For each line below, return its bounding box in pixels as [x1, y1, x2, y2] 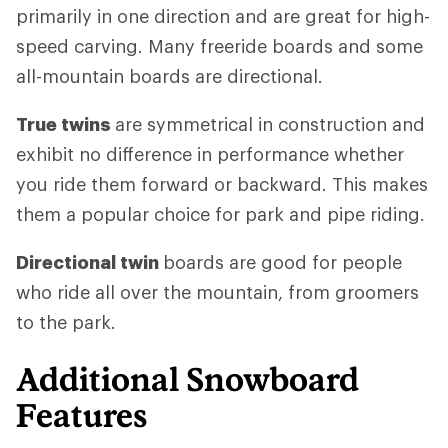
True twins [16, 113, 115, 136]
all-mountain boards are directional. [16, 65, 323, 88]
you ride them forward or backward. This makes [16, 173, 428, 196]
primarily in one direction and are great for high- [16, 5, 430, 28]
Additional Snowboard [16, 360, 359, 399]
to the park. [16, 311, 116, 334]
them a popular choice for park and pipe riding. [16, 203, 425, 226]
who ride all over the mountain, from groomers [16, 281, 419, 304]
